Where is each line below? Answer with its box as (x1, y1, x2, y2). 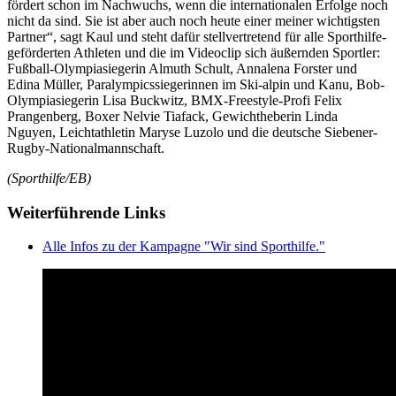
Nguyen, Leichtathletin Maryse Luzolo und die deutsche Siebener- (7, 124, 377, 140)
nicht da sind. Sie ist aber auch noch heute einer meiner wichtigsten (7, 12, 380, 28)
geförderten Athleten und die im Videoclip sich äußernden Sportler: (7, 44, 380, 60)
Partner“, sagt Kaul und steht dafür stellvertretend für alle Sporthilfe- (7, 28, 386, 44)
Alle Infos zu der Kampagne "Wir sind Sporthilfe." (42, 239, 325, 255)
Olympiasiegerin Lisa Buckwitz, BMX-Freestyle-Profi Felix (7, 92, 342, 108)
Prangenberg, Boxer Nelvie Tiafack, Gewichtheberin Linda (7, 108, 338, 124)
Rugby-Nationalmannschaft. (7, 140, 164, 156)
